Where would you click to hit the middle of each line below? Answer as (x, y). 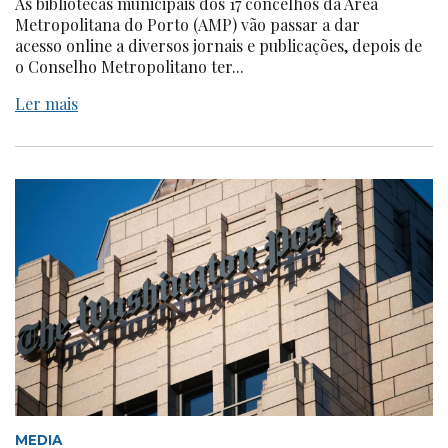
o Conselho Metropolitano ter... (129, 67)
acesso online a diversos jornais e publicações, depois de (218, 46)
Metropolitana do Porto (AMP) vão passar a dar (187, 25)
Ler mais (46, 104)
